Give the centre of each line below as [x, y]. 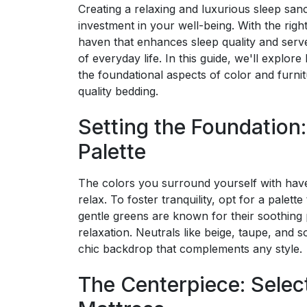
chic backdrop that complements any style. [190, 248]
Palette [112, 151]
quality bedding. [118, 91]
